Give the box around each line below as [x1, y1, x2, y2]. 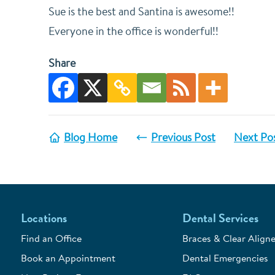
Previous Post [151, 130, 215, 145]
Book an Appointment [20, 251, 115, 265]
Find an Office [20, 231, 82, 245]
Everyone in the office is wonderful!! [48, 23, 219, 39]
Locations [20, 209, 67, 227]
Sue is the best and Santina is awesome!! [48, 4, 234, 19]
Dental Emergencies [182, 251, 269, 265]
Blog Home [64, 130, 117, 145]
